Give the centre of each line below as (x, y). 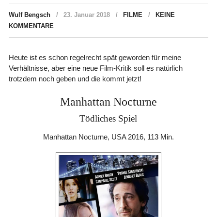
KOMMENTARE (31, 26)
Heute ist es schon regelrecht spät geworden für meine (95, 57)
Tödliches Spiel (108, 118)
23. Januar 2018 (86, 15)
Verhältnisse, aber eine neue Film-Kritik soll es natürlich (95, 68)
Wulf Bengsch (29, 15)
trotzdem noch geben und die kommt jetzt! (75, 78)
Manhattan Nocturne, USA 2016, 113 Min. (108, 137)
